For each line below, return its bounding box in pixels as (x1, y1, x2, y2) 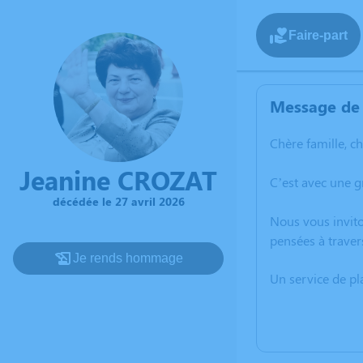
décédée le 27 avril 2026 (52, 194, 185, 209)
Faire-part (288, 28, 348, 42)
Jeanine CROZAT (19, 162, 217, 197)
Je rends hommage (73, 251, 183, 265)
